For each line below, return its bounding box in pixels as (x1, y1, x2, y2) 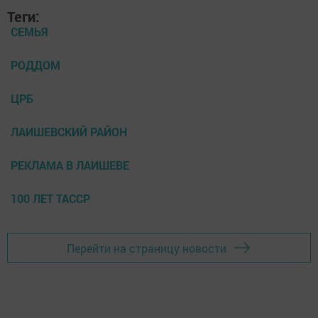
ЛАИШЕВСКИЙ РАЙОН (11, 124, 127, 140)
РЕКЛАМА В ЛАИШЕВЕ (11, 158, 129, 173)
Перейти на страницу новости (67, 240, 226, 256)
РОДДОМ (11, 57, 60, 73)
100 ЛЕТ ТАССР (11, 191, 90, 207)
